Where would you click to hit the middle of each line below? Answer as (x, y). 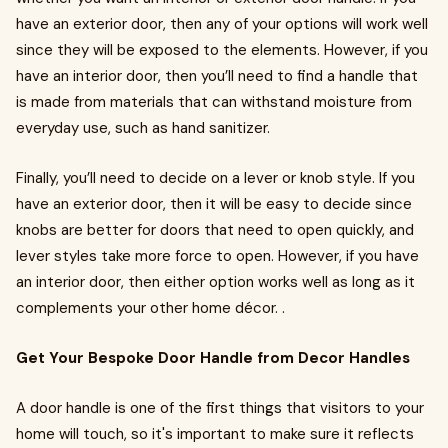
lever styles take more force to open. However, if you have (217, 256)
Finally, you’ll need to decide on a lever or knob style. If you (215, 178)
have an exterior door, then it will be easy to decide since (214, 204)
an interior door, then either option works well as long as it (215, 282)
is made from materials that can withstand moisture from (214, 102)
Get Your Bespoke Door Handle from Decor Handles (215, 358)
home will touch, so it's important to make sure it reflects (215, 434)
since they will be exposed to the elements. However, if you (222, 50)
